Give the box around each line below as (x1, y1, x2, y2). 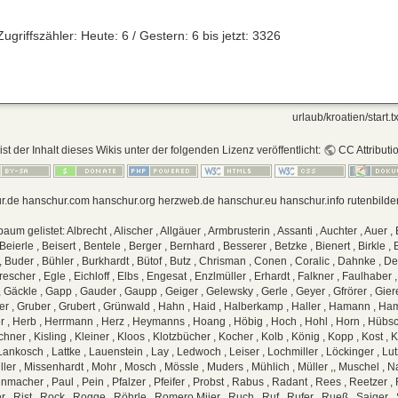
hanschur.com (21, 195, 90, 208)
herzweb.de (157, 195, 215, 208)
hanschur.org (92, 195, 155, 208)
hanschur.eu (217, 195, 277, 208)
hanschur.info (279, 195, 345, 208)
